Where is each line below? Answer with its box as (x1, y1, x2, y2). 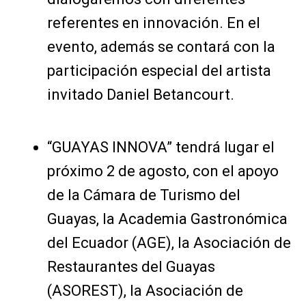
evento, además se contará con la (46, 38, 275, 55)
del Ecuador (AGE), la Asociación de (46, 234, 291, 251)
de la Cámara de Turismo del (46, 186, 240, 204)
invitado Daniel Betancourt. (46, 86, 234, 103)
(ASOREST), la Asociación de (46, 282, 243, 299)
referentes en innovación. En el (46, 14, 260, 31)
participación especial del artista (46, 62, 271, 79)
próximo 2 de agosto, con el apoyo (46, 163, 279, 180)
